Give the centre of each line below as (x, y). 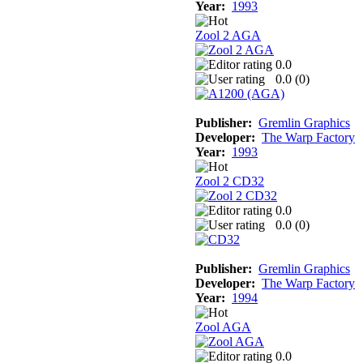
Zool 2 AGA (228, 35)
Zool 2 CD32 (230, 181)
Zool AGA (223, 327)
